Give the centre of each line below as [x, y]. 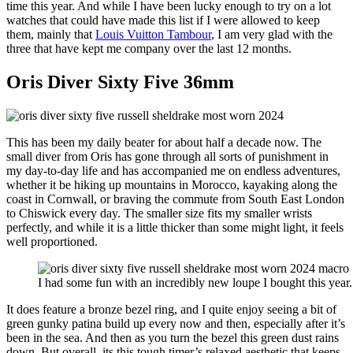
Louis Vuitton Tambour [153, 35]
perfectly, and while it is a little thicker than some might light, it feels [175, 228]
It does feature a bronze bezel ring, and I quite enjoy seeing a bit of [171, 310]
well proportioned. [52, 242]
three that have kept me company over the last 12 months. [149, 49]
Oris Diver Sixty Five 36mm [120, 82]
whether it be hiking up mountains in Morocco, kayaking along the [172, 185]
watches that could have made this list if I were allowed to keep [163, 20]
